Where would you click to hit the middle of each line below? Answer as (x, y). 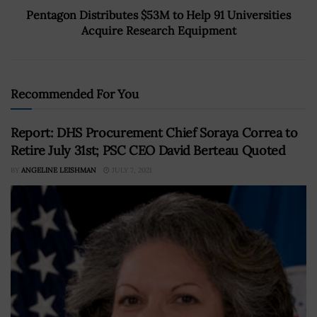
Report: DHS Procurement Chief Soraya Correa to (154, 132)
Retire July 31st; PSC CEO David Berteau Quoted (148, 150)
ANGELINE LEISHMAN (59, 170)
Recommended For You (75, 94)
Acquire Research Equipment (158, 30)
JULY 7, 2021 (131, 170)
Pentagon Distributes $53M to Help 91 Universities (158, 15)
